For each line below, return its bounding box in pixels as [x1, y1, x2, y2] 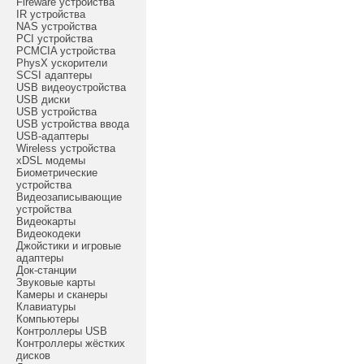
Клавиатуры [16, 301, 76, 313]
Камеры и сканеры [16, 288, 107, 301]
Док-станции [16, 264, 76, 276]
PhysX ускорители [16, 57, 107, 69]
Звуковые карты [16, 276, 95, 288]
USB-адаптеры [16, 130, 89, 142]
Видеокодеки [16, 227, 80, 240]
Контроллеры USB [16, 325, 107, 337]
